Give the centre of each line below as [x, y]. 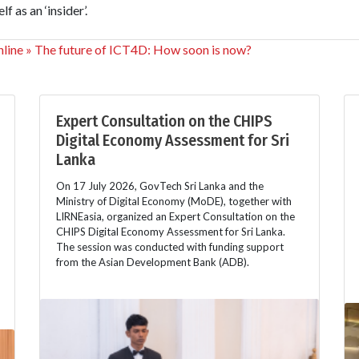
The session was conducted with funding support [170, 247]
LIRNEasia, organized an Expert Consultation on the [175, 217]
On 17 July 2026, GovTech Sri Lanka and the [160, 186]
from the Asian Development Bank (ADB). [153, 262]
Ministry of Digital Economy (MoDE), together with [174, 202]
